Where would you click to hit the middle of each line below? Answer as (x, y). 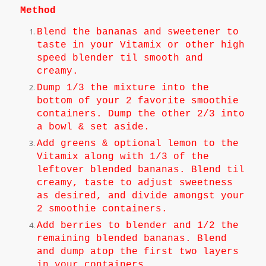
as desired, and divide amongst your (140, 196)
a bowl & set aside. (93, 127)
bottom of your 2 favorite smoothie (137, 101)
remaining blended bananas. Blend (132, 238)
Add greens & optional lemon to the (137, 143)
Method (38, 10)
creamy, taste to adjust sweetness (134, 183)
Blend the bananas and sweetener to (137, 32)
